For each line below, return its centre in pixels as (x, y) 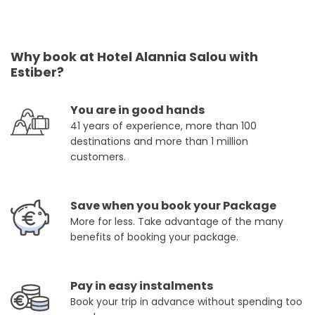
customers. (98, 157)
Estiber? (37, 72)
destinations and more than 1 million (159, 142)
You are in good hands (137, 110)
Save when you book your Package (173, 206)
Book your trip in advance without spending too (186, 302)
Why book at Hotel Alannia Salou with (134, 57)
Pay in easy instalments (142, 286)
